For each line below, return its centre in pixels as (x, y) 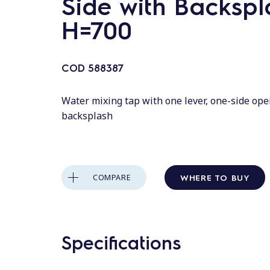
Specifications (121, 242)
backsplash (87, 116)
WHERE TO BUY (215, 177)
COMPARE (112, 177)
